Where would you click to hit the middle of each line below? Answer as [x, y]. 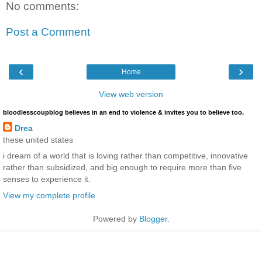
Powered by [116, 218]
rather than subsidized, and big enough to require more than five [122, 168]
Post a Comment [48, 32]
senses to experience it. [47, 179]
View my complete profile [49, 195]
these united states [38, 140]
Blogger [153, 218]
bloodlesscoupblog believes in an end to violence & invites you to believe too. [123, 113]
